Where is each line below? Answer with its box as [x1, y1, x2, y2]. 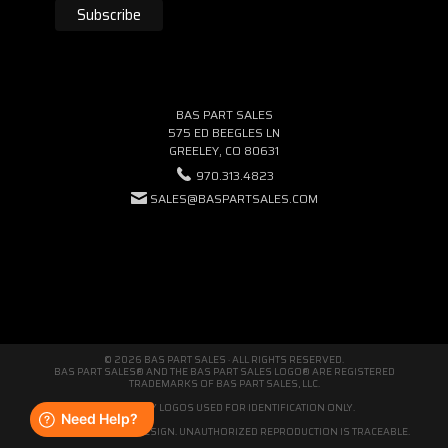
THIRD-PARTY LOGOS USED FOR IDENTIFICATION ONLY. [93, 399, 355, 415]
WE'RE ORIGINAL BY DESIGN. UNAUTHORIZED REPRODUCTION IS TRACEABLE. [38, 423, 410, 439]
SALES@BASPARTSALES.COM [149, 188, 318, 208]
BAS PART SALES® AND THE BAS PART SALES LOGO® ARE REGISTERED [53, 363, 395, 379]
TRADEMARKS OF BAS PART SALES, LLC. [128, 375, 320, 391]
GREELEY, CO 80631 [169, 140, 279, 160]
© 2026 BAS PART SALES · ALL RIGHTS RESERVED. [104, 351, 344, 367]
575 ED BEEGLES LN [168, 122, 280, 142]
